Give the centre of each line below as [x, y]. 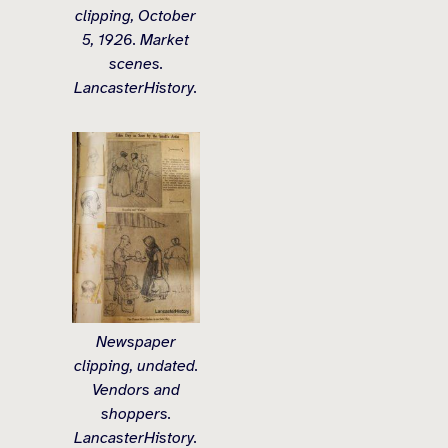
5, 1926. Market [136, 40]
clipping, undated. [135, 366]
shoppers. [135, 414]
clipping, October [136, 16]
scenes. [135, 64]
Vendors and [135, 390]
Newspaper [135, 342]
